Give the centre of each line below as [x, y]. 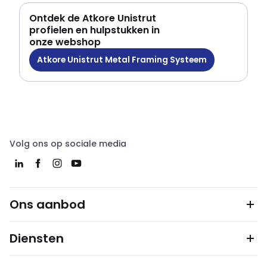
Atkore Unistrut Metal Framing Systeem [122, 59]
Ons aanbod [47, 204]
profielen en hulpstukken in [94, 30]
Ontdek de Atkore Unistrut [93, 18]
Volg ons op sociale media [68, 144]
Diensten [37, 238]
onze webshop [65, 42]
